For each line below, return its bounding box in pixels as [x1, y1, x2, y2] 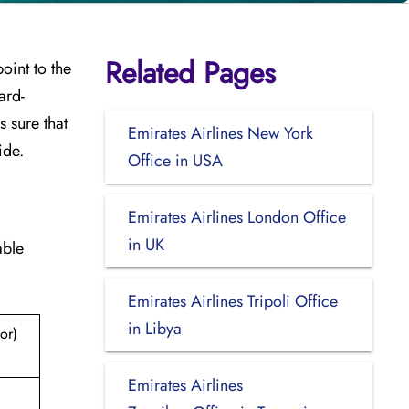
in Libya [127, 316, 182, 341]
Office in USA [127, 148, 223, 173]
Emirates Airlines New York [127, 121, 313, 145]
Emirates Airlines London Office [127, 204, 346, 229]
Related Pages [104, 51, 276, 94]
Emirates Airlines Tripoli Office [127, 288, 338, 313]
